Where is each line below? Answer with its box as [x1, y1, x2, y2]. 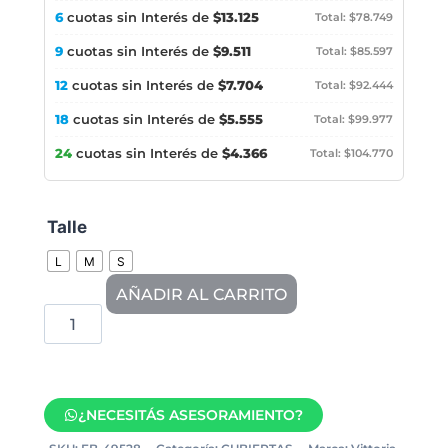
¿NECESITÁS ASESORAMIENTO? [78, 406, 303, 425]
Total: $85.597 [316, 44, 393, 59]
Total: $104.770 [310, 146, 393, 161]
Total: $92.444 [315, 78, 393, 93]
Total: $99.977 [314, 112, 393, 127]
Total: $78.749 [315, 10, 393, 25]
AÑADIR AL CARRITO [116, 284, 288, 304]
